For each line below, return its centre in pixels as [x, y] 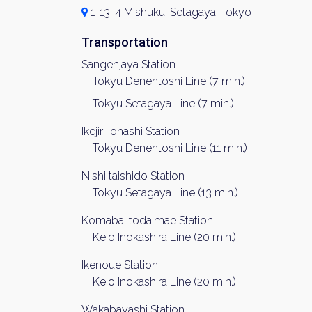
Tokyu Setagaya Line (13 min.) [165, 193]
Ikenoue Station [120, 265]
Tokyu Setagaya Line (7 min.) [163, 103]
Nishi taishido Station [133, 176]
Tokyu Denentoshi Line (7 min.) [169, 81]
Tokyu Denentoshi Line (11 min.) [170, 148]
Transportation [125, 42]
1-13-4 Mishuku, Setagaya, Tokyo [170, 12]
